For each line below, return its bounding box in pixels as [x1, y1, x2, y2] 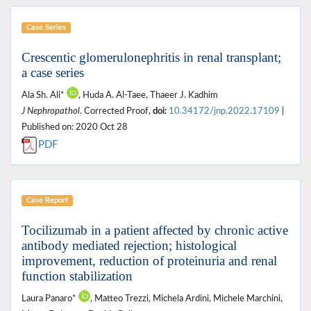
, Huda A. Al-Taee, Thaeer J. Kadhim [78, 90, 218, 99]
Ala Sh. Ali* [22, 90, 67, 99]
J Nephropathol [22, 106, 80, 115]
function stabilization [22, 268, 133, 283]
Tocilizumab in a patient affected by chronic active [22, 222, 288, 237]
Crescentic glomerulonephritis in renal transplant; [22, 49, 281, 65]
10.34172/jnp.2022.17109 [169, 106, 280, 115]
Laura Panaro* [22, 294, 78, 303]
